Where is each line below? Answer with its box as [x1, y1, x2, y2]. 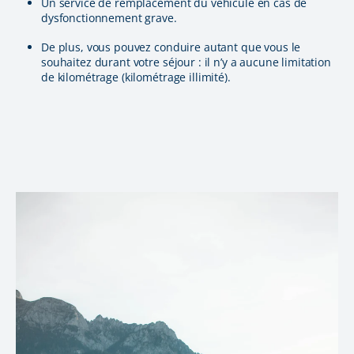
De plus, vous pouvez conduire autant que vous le [41, 40, 301, 55]
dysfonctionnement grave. [41, 10, 177, 26]
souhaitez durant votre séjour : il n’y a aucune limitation [41, 55, 331, 70]
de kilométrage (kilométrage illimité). [41, 70, 231, 85]
